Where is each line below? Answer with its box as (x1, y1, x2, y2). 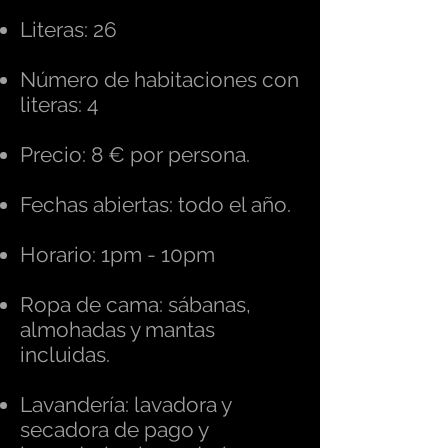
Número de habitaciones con (20, 67, 299, 92)
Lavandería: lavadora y (20, 392, 231, 417)
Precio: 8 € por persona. (20, 142, 250, 167)
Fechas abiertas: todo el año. (20, 192, 291, 217)
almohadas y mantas (20, 317, 215, 342)
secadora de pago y (20, 417, 208, 442)
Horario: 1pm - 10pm (20, 242, 215, 267)
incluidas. (20, 342, 110, 367)
